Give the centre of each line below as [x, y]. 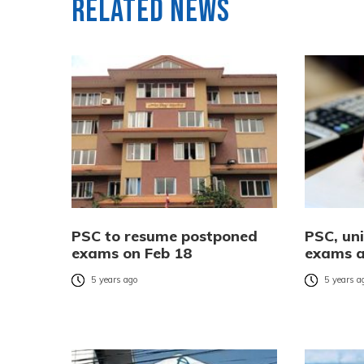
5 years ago [115, 280]
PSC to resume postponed [165, 236]
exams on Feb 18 [132, 253]
